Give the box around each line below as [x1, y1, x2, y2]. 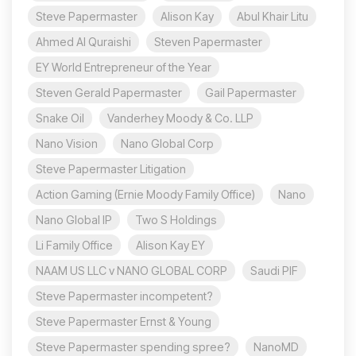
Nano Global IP [36, 212, 112, 226]
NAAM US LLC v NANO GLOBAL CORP [36, 263, 227, 277]
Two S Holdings [135, 212, 217, 226]
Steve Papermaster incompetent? [36, 288, 213, 303]
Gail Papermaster [205, 85, 296, 99]
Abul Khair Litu [237, 9, 308, 23]
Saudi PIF [250, 263, 298, 277]
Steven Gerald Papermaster [36, 85, 182, 99]
